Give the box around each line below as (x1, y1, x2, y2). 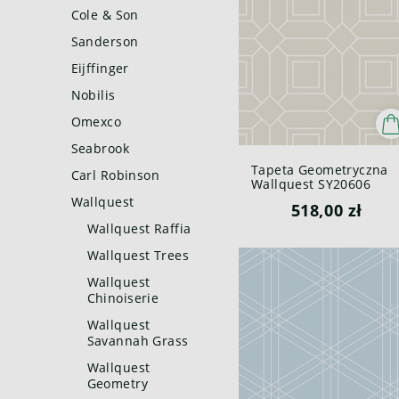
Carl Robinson (70, 167, 160, 183)
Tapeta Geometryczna (250, 160, 388, 178)
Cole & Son (70, 6, 139, 23)
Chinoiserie (86, 289, 159, 306)
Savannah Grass (86, 332, 189, 349)
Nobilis (70, 86, 116, 103)
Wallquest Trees (86, 247, 189, 264)
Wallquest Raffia (86, 220, 191, 237)
